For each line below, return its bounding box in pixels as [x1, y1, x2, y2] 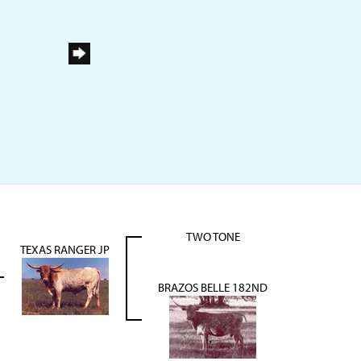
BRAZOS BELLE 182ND [158, 280, 268, 295]
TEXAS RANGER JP [20, 242, 110, 257]
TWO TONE [185, 229, 240, 244]
